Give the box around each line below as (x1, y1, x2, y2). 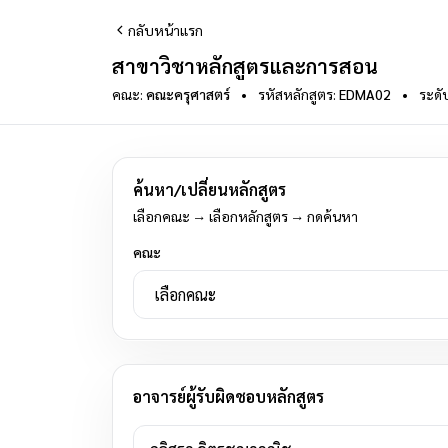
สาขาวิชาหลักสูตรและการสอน (112, 53, 378, 79)
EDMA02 (339, 85, 391, 103)
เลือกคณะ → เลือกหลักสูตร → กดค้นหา (133, 207, 358, 225)
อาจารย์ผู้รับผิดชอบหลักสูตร (133, 386, 324, 407)
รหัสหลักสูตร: (255, 85, 339, 103)
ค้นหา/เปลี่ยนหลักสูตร (133, 179, 286, 200)
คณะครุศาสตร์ (146, 85, 230, 103)
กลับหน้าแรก (128, 21, 203, 39)
